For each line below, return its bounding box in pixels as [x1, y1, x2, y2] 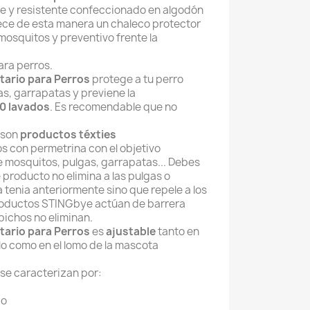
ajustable [106, 224, 156, 239]
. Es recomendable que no [50, 99, 177, 114]
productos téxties [20, 127, 116, 142]
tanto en [156, 224, 199, 239]
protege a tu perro [92, 71, 183, 86]
